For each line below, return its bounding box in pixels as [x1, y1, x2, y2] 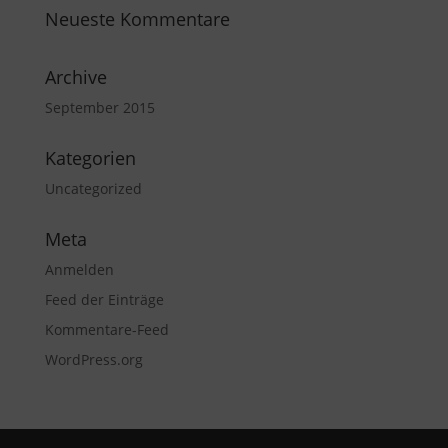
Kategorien [44, 146, 136, 171]
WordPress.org [44, 350, 143, 370]
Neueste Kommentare [44, 7, 230, 32]
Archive [44, 65, 107, 90]
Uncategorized [44, 179, 142, 199]
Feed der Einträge [44, 290, 164, 310]
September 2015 [44, 98, 155, 118]
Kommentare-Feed [44, 320, 169, 340]
